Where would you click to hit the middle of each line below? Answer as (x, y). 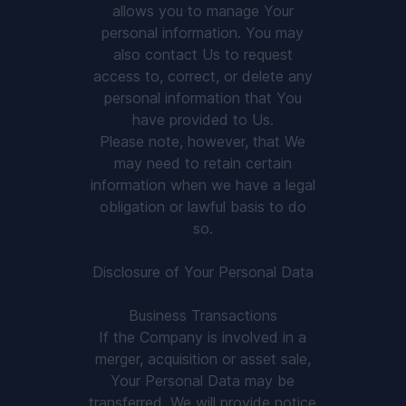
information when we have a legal (203, 185)
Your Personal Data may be (203, 381)
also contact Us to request (203, 54)
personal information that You (203, 98)
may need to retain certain (203, 163)
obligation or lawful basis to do (203, 207)
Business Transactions (203, 315)
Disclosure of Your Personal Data (203, 272)
